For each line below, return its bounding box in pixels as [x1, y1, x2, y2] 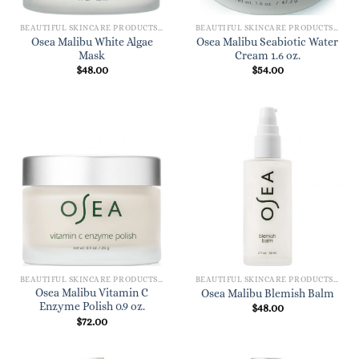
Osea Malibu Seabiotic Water [196, 35, 338, 48]
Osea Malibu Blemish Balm [200, 288, 334, 301]
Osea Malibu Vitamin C [35, 287, 148, 300]
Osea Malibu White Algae [30, 35, 153, 48]
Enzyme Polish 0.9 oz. [38, 301, 145, 313]
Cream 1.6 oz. [234, 49, 301, 62]
